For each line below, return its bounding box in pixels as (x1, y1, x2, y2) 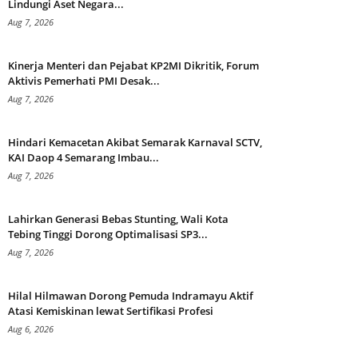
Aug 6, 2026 (8, 323, 54, 336)
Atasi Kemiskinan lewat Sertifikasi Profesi (8, 304, 213, 319)
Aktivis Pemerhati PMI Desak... (8, 74, 160, 89)
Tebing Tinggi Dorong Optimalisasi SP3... (8, 227, 208, 242)
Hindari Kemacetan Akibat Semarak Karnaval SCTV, (8, 135, 262, 150)
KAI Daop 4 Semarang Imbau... (8, 150, 159, 165)
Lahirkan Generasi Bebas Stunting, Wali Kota (8, 212, 229, 227)
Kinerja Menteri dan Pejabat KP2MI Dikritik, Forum (8, 58, 259, 74)
